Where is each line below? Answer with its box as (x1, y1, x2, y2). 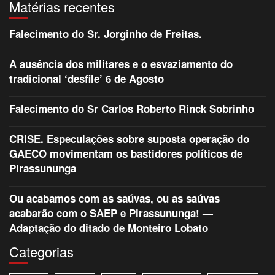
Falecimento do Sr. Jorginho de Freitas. (9, 26, 202, 42)
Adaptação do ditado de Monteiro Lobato (9, 220, 208, 236)
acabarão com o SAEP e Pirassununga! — (9, 206, 213, 221)
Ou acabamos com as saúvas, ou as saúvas (9, 191, 220, 206)
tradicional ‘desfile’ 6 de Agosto (9, 71, 164, 87)
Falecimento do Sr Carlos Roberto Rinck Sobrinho (9, 101, 254, 117)
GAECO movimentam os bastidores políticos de (9, 146, 242, 161)
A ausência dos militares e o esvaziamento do (9, 56, 233, 72)
